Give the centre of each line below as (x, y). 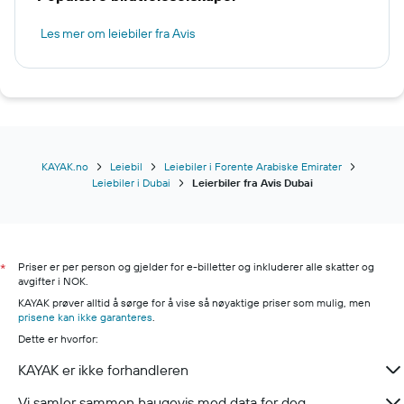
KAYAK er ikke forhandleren (103, 370)
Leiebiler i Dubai (131, 183)
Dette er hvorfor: (58, 339)
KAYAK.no (64, 166)
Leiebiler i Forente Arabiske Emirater (252, 166)
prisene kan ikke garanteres (85, 317)
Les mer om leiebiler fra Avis (118, 33)
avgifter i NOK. (53, 281)
